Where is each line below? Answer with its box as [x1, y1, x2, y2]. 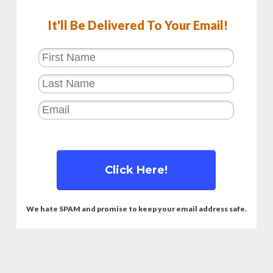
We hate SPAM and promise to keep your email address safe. [26, 204, 247, 213]
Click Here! [105, 163, 168, 177]
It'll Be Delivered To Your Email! [45, 18, 228, 32]
